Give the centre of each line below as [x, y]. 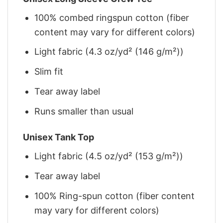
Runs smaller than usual [84, 111]
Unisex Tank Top [58, 137]
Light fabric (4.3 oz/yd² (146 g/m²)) [109, 52]
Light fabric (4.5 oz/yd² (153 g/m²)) [109, 156]
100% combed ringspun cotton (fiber [112, 17]
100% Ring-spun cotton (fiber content [115, 196]
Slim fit [49, 72]
